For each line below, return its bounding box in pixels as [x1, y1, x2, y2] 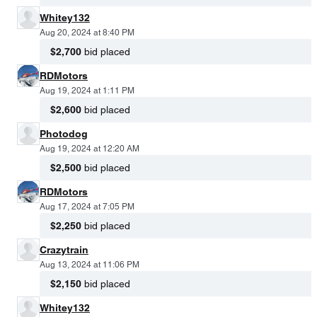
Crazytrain [40, 243, 88, 255]
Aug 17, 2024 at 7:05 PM [40, 201, 134, 212]
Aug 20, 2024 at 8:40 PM [40, 27, 134, 38]
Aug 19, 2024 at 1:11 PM [40, 85, 134, 96]
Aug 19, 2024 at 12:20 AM [40, 143, 139, 154]
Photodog [40, 127, 88, 139]
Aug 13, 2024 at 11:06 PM [40, 259, 139, 270]
